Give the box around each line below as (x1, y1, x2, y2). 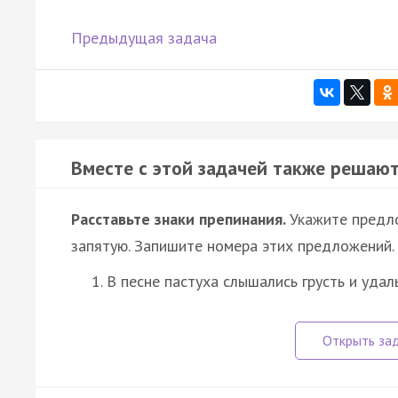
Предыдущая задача (71, 27, 217, 48)
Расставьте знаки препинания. (71, 208, 290, 229)
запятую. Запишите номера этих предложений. (71, 235, 394, 256)
